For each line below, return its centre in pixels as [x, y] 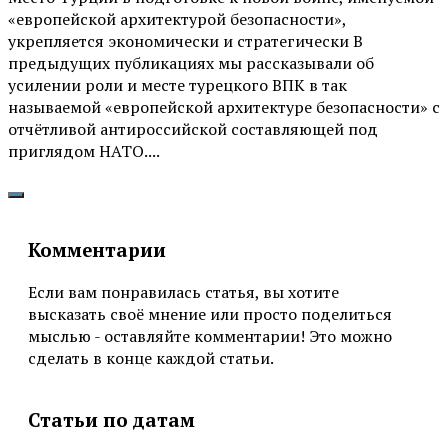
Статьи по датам [111, 419]
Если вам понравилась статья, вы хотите [183, 292]
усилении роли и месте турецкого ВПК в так [177, 84]
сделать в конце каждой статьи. [151, 358]
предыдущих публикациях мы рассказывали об [191, 62]
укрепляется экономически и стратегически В [185, 40]
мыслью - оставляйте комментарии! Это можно [210, 336]
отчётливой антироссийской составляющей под [193, 128]
